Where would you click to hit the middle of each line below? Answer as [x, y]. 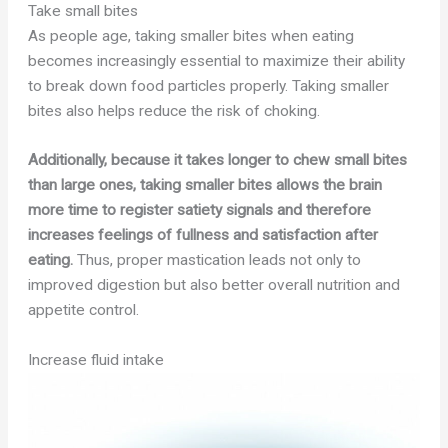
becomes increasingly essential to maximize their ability [217, 60]
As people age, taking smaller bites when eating [191, 35]
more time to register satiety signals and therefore [200, 210]
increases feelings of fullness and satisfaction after [203, 235]
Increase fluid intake [96, 360]
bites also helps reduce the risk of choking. [174, 110]
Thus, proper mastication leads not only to [217, 260]
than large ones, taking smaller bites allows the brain [205, 185]
